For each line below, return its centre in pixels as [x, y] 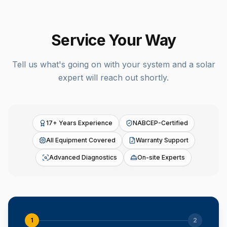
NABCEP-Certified [160, 123]
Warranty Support [162, 140]
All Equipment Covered [81, 140]
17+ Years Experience [79, 123]
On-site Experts [161, 157]
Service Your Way [113, 40]
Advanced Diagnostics [83, 157]
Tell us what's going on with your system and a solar [113, 64]
